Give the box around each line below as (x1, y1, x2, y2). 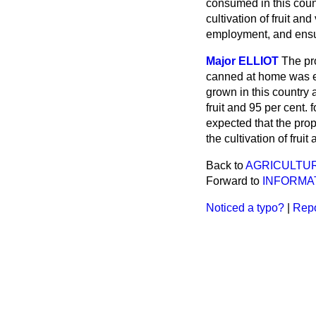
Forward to (206, 175, 262, 187)
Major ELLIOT (206, 55, 279, 67)
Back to (206, 159, 245, 171)
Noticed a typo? (206, 202, 284, 214)
